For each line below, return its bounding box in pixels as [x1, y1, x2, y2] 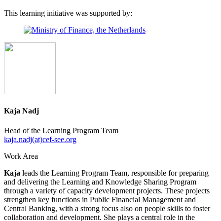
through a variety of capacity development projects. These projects [4, 186, 210, 195]
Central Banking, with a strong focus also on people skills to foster [4, 204, 210, 213]
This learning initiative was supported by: [4, 9, 132, 18]
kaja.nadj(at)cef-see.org [4, 135, 76, 144]
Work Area [4, 151, 38, 160]
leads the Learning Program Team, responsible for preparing [20, 168, 209, 177]
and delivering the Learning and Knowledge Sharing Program [4, 177, 196, 186]
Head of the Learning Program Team [4, 126, 118, 135]
